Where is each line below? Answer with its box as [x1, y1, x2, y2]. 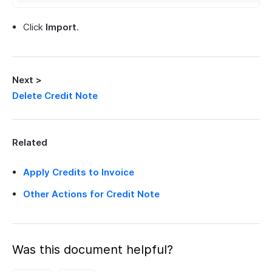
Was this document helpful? [12, 242, 173, 257]
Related [12, 137, 47, 149]
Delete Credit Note [12, 90, 98, 102]
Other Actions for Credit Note [23, 188, 160, 200]
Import [46, 21, 76, 33]
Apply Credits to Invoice [23, 166, 134, 178]
